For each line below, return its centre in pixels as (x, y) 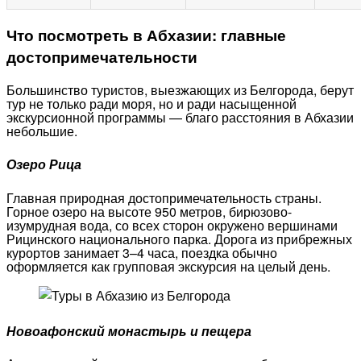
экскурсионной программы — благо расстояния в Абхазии (180, 118)
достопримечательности (102, 57)
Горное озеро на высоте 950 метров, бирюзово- (149, 211)
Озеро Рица (44, 164)
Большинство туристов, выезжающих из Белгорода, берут (180, 90)
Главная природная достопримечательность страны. (164, 197)
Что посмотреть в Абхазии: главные (146, 35)
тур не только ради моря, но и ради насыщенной (151, 104)
